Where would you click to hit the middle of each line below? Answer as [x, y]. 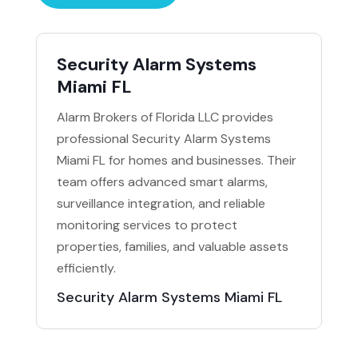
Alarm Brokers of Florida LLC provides [165, 117]
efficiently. [86, 268]
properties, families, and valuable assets [172, 246]
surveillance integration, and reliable [161, 203]
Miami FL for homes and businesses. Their [176, 160]
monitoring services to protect [147, 225]
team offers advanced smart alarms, [162, 181]
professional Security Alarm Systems [163, 138]
